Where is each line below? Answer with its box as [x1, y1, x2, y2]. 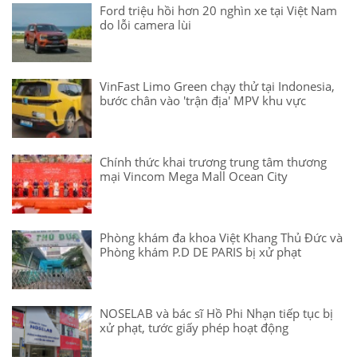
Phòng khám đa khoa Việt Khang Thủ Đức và [100, 229, 343, 245]
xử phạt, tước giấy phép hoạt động [100, 319, 288, 335]
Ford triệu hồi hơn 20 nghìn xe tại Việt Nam [100, 2, 337, 18]
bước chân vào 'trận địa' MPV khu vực [100, 92, 306, 108]
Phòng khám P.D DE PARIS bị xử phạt [100, 243, 301, 260]
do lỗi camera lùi [100, 16, 191, 33]
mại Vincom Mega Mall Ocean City [100, 167, 288, 184]
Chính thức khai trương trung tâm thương [100, 153, 327, 170]
